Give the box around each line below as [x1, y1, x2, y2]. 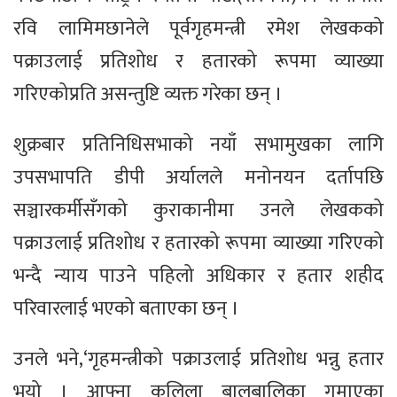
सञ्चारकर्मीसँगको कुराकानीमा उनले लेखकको [13, 194, 384, 228]
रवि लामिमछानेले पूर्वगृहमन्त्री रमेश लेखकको [13, 12, 384, 46]
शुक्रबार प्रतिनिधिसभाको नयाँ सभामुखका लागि [13, 128, 384, 162]
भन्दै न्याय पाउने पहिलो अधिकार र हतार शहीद [13, 260, 384, 293]
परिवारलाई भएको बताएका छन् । [13, 292, 239, 326]
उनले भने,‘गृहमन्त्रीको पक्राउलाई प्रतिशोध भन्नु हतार [13, 343, 384, 377]
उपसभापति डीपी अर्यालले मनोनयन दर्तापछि [13, 161, 384, 195]
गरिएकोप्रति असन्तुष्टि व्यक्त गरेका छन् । [13, 78, 283, 112]
